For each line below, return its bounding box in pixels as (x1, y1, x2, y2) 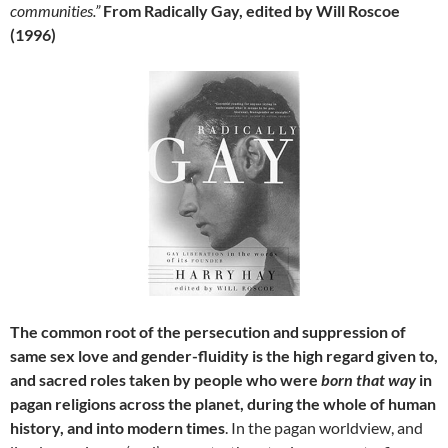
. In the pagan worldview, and (225, 417, 423, 437)
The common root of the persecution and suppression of (10, 321, 406, 341)
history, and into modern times (10, 417, 225, 437)
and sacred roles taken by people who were (10, 369, 321, 389)
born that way (321, 369, 416, 389)
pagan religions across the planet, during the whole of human (10, 393, 436, 413)
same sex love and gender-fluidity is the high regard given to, (10, 345, 438, 365)
